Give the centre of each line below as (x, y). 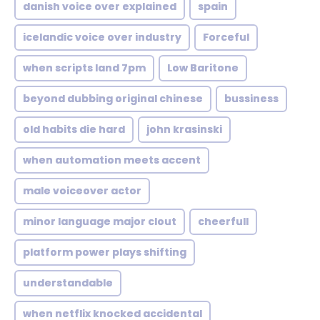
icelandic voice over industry (102, 37)
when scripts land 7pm (84, 68)
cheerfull (223, 221)
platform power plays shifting (105, 252)
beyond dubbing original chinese (113, 99)
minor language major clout (100, 221)
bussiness (251, 99)
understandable (68, 283)
